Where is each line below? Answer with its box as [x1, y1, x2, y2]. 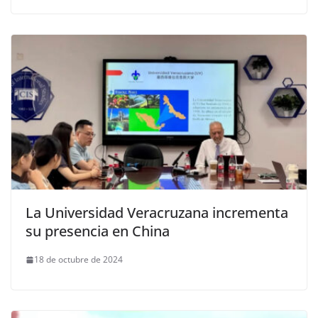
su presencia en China [26, 221, 170, 241]
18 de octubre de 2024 [34, 253, 123, 266]
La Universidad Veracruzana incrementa [26, 203, 288, 223]
